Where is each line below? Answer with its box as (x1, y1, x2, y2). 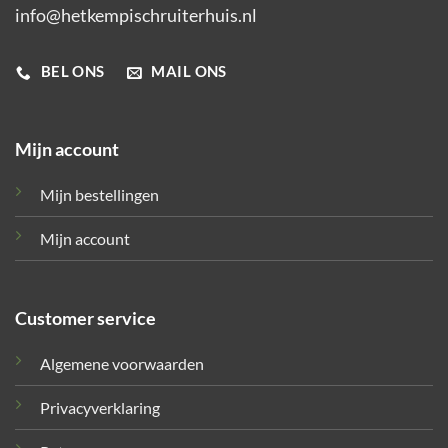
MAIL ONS (151, 63, 227, 81)
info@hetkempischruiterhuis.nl (15, 3, 257, 26)
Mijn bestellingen (39, 185, 159, 205)
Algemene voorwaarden (39, 354, 204, 374)
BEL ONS (40, 63, 105, 81)
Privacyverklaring (39, 398, 160, 418)
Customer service (14, 307, 156, 330)
